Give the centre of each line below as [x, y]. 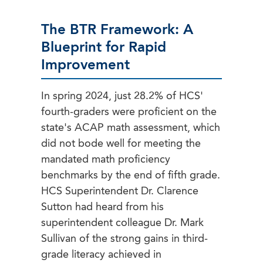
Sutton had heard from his [102, 208]
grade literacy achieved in [101, 255]
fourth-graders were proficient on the [129, 112]
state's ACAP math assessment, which [131, 128]
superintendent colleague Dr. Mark [122, 223]
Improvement [85, 66]
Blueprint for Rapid [104, 48]
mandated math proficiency [106, 160]
